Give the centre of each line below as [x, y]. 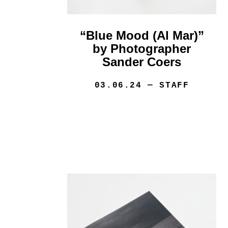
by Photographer [142, 49]
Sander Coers [142, 62]
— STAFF [165, 86]
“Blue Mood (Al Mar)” [142, 36]
